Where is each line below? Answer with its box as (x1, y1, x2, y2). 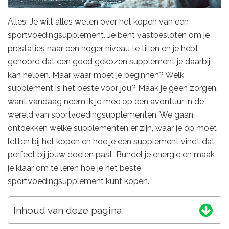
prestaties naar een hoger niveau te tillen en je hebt (8, 43, 198, 53)
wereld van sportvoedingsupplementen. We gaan (8, 109, 193, 120)
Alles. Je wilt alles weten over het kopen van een (8, 16, 189, 27)
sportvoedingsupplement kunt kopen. (8, 176, 149, 186)
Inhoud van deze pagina (13, 204, 122, 216)
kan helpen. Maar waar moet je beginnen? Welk (8, 70, 184, 80)
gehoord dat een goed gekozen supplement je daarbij (8, 56, 210, 66)
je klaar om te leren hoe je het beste (8, 163, 141, 173)
